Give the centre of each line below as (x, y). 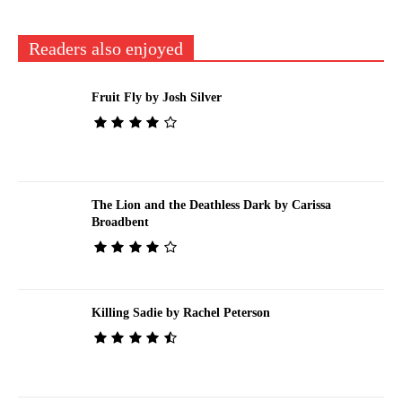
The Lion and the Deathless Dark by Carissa (211, 205)
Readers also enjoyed (106, 49)
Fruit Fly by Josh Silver (156, 98)
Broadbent (120, 223)
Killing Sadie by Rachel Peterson (180, 312)
